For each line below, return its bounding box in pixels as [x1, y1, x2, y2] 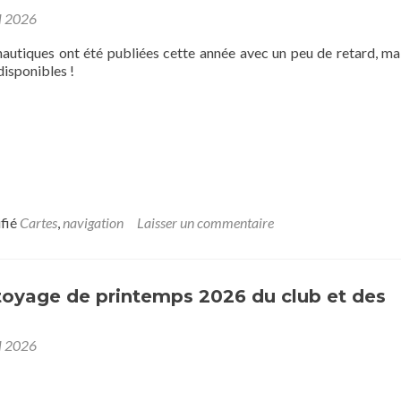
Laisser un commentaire [137, 214, 274, 231]
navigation [63, 214, 124, 231]
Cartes [20, 214, 57, 231]
